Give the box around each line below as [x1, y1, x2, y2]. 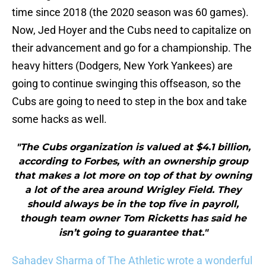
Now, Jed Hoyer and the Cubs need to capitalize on [12, 24, 251, 37]
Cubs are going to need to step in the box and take [12, 95, 247, 108]
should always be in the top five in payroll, [27, 198, 239, 210]
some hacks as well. [12, 113, 107, 126]
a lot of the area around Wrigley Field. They [24, 184, 242, 196]
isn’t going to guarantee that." [58, 227, 208, 239]
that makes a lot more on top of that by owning [14, 170, 252, 182]
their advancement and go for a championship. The [12, 42, 252, 55]
